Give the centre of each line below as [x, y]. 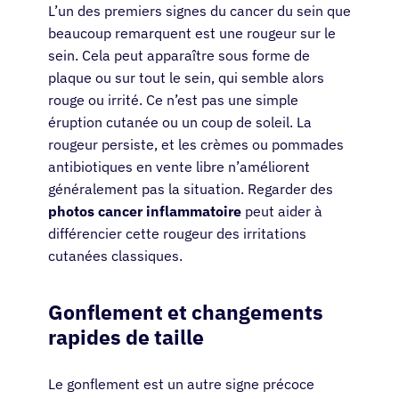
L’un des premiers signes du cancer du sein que [199, 11]
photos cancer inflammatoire [145, 212]
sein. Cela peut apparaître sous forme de [179, 56]
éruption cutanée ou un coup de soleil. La [180, 122]
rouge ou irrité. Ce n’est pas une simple [173, 100]
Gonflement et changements [186, 312]
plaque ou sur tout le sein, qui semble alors [186, 78]
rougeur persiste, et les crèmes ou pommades [196, 145]
